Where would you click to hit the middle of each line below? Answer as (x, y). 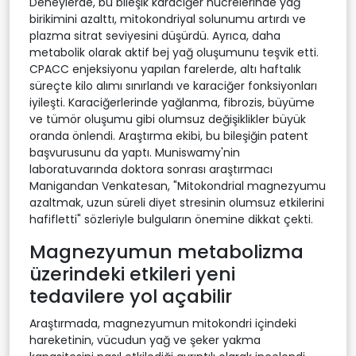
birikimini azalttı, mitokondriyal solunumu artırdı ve (168, 19)
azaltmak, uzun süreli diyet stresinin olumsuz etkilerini (177, 202)
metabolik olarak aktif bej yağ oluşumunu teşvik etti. (174, 52)
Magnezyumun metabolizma (166, 251)
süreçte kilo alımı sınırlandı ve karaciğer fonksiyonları (173, 85)
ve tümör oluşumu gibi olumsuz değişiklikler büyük (168, 119)
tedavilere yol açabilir (131, 296)
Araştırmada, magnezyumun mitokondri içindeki (163, 323)
